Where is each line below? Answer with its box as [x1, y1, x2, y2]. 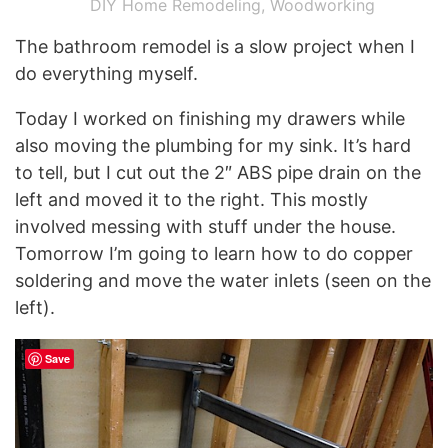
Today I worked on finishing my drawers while [15, 108, 405, 129]
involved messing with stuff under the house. [15, 216, 396, 237]
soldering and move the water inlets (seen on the [15, 270, 431, 291]
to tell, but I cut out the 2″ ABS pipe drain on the [15, 162, 421, 183]
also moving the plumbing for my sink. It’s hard [15, 135, 411, 156]
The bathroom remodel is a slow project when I [15, 36, 415, 57]
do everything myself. [15, 63, 198, 84]
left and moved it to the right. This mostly [15, 189, 368, 210]
